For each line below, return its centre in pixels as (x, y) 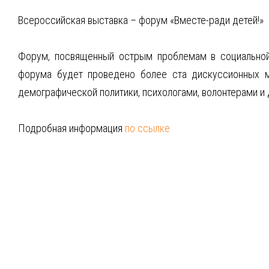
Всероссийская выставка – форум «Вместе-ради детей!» (141, 20)
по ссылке (147, 128)
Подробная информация (71, 128)
